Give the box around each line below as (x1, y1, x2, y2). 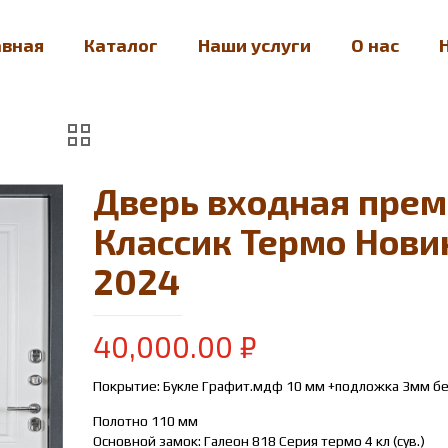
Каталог (84, 34, 158, 56)
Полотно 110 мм (93, 413, 199, 429)
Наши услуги (198, 34, 311, 56)
